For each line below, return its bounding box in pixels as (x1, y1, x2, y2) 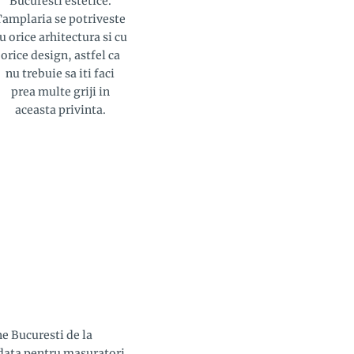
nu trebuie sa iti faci (6, 66, 115, 81)
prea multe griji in (10, 84, 110, 99)
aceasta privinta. (14, 102, 106, 117)
